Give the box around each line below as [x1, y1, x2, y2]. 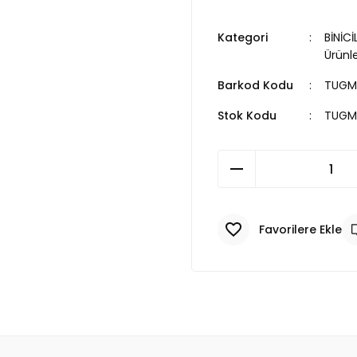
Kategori [218, 29, 268, 45]
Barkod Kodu [218, 77, 293, 93]
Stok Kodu [218, 108, 277, 124]
